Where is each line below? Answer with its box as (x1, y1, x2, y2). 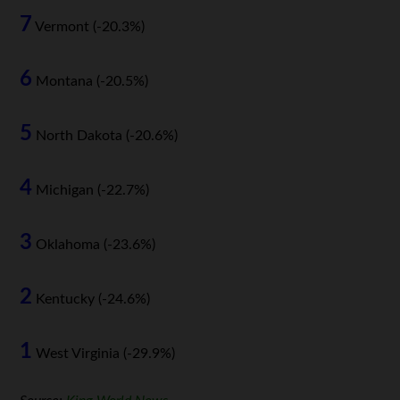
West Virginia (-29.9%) (32, 346, 176, 362)
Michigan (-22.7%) (32, 183, 150, 198)
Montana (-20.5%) (32, 74, 149, 89)
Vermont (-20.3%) (32, 20, 146, 35)
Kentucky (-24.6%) (32, 292, 151, 307)
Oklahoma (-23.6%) (32, 237, 156, 253)
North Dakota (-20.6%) (32, 129, 179, 144)
